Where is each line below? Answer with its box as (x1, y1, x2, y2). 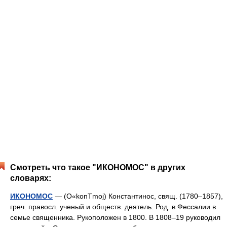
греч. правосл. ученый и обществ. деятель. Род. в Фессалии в (10, 203, 216, 211)
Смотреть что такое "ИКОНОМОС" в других (10, 163, 185, 172)
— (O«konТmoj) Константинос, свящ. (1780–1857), (53, 192, 223, 200)
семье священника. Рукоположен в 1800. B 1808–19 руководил (10, 213, 220, 221)
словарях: (10, 174, 51, 182)
